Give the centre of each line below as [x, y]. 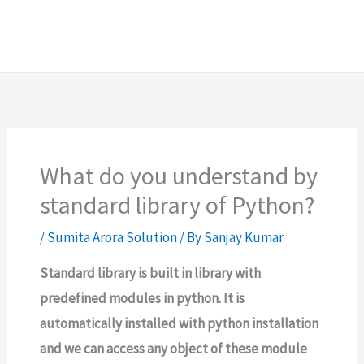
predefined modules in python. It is [143, 298]
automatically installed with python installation [180, 323]
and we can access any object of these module [174, 349]
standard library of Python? [178, 205]
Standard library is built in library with [151, 273]
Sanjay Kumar [244, 237]
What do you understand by [179, 175]
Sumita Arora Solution [113, 237]
